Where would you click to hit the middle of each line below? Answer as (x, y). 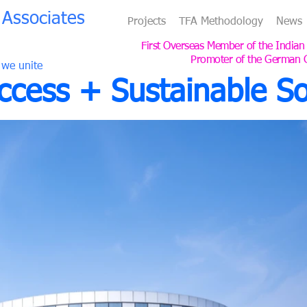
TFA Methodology (221, 22)
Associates (44, 19)
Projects (147, 22)
